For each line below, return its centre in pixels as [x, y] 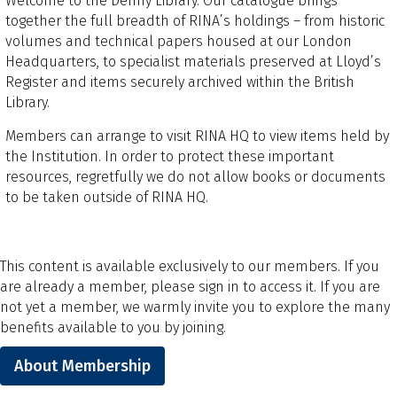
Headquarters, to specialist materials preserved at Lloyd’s [193, 61]
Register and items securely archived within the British [180, 82]
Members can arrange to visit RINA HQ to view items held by [197, 136]
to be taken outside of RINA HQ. [107, 197]
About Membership [82, 366]
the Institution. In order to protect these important [170, 156]
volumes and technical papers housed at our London [179, 41]
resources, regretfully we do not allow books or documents [195, 176]
